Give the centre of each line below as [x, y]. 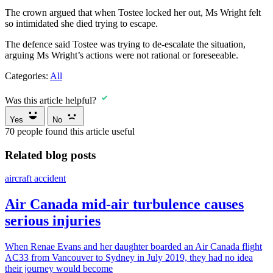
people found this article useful [76, 131]
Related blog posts [50, 155]
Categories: [27, 76]
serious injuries [53, 221]
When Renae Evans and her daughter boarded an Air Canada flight [133, 247]
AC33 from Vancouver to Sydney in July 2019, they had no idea [129, 258]
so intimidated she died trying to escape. [81, 23]
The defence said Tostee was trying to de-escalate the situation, [125, 44]
